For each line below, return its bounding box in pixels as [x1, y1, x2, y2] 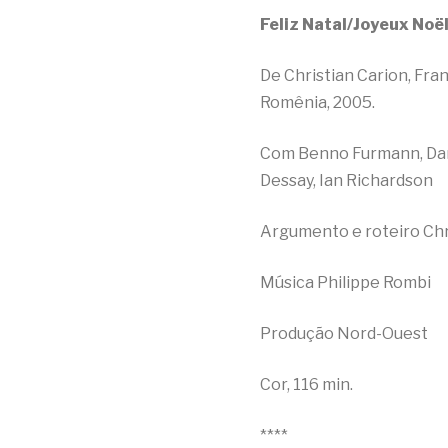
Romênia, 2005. [260, 92, 375, 112]
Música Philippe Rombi [260, 272, 431, 292]
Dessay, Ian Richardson [260, 170, 433, 190]
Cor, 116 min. [260, 374, 353, 394]
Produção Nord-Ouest [260, 323, 428, 343]
